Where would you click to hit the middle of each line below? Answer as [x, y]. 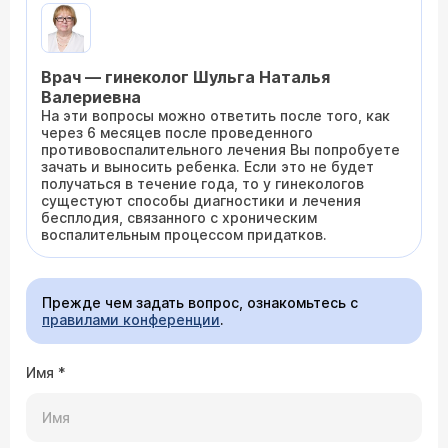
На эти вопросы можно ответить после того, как [215, 115]
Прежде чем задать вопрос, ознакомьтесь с [200, 302]
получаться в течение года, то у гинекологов [202, 183]
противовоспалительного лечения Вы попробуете [220, 149]
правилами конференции [131, 319]
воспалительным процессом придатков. [184, 234]
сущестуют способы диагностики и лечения [201, 200]
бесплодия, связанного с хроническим [179, 217]
